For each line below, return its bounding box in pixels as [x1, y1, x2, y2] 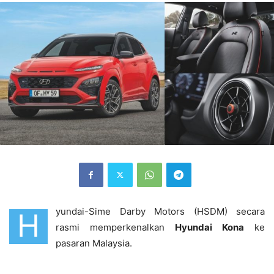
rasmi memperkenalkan [56, 221, 175, 233]
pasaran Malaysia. [56, 237, 135, 249]
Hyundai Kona [175, 221, 244, 233]
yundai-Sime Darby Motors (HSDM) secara [56, 205, 265, 217]
